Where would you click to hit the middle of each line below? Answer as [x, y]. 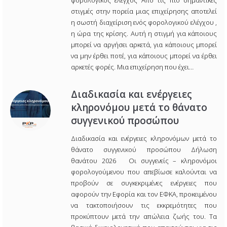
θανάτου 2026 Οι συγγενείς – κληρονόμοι [144, 161]
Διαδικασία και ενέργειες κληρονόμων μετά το [144, 139]
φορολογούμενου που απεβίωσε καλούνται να [144, 172]
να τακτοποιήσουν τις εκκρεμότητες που [144, 205]
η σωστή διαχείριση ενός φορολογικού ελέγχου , [144, 23]
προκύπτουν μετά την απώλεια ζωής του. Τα [144, 217]
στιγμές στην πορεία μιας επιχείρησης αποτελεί [144, 11]
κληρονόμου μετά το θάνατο [139, 108]
